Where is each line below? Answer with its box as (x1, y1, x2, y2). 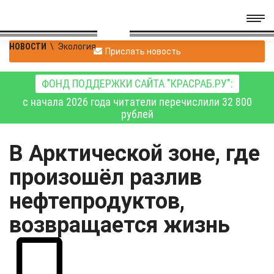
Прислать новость (105, 46, 181, 56)
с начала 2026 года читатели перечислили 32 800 (22, 95, 252, 108)
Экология (57, 42, 96, 51)
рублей (120, 108, 154, 120)
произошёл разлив (9, 165, 202, 190)
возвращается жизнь (9, 212, 230, 238)
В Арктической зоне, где (9, 141, 260, 166)
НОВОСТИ (9, 42, 46, 51)
